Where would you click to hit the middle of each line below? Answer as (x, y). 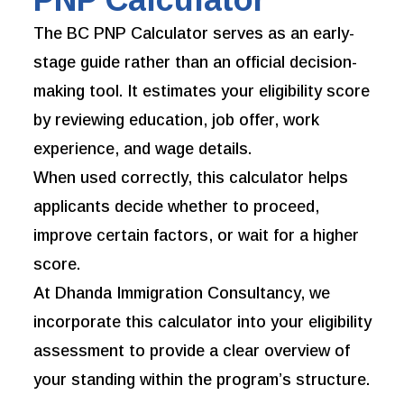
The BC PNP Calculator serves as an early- (194, 34)
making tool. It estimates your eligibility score (202, 92)
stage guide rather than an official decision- (196, 63)
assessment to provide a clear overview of (192, 351)
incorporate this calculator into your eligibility (203, 322)
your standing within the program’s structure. (202, 380)
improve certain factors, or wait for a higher (197, 236)
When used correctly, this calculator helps (191, 178)
